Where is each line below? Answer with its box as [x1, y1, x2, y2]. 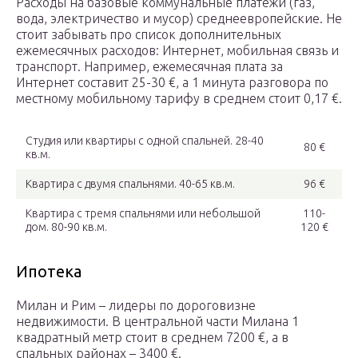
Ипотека [16, 262, 82, 281]
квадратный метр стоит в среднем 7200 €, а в [16, 330, 288, 345]
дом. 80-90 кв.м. [26, 221, 107, 234]
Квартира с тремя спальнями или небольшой [26, 207, 261, 221]
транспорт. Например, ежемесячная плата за [16, 59, 283, 74]
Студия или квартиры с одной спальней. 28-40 [26, 134, 264, 148]
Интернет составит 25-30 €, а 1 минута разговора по [16, 75, 328, 90]
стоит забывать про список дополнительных [16, 27, 281, 42]
